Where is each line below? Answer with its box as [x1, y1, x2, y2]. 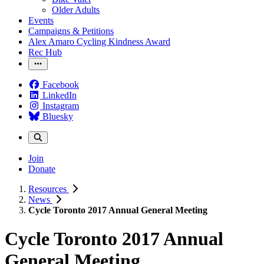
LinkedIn [42, 90, 77, 100]
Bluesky [42, 111, 73, 121]
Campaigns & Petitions [28, 26, 114, 36]
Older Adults [52, 5, 100, 15]
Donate [28, 164, 55, 174]
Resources [28, 184, 69, 194]
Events [28, 15, 54, 25]
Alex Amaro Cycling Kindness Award [28, 37, 170, 47]
